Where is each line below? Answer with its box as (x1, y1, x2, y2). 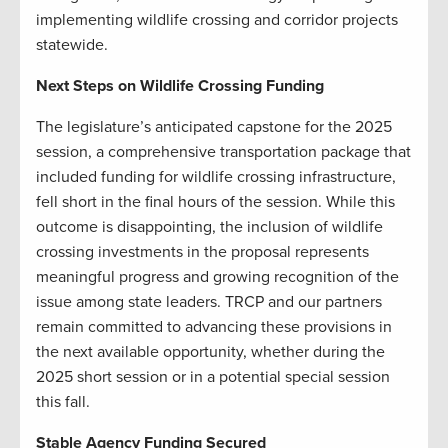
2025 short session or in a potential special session (36, 366, 390, 387)
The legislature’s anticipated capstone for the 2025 (36, 116, 392, 137)
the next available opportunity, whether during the (36, 341, 385, 362)
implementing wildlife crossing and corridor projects (36, 9, 398, 30)
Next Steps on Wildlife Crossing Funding (36, 75, 324, 96)
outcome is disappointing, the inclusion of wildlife (36, 216, 383, 237)
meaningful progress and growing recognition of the (36, 266, 399, 287)
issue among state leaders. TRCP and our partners (36, 291, 382, 312)
